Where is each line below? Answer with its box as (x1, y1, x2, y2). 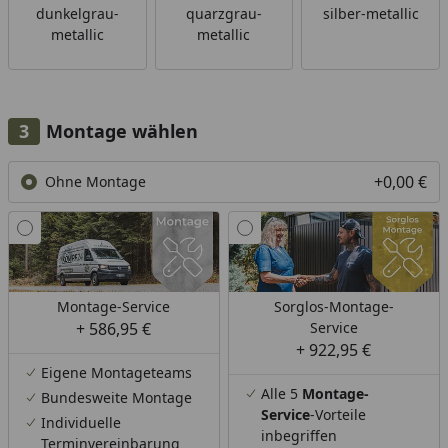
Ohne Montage (45, 172, 146, 192)
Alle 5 (260, 383, 302, 403)
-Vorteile (309, 404, 366, 424)
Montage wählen (46, 118, 198, 143)
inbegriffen (260, 425, 337, 445)
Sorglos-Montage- (273, 296, 394, 316)
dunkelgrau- (35, 3, 119, 23)
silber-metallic (322, 3, 419, 23)
